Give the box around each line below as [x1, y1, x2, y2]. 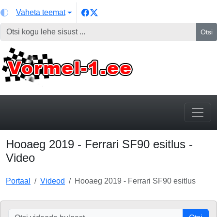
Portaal [6, 177, 31, 185]
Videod [40, 177, 65, 185]
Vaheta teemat [16, 8, 65, 16]
